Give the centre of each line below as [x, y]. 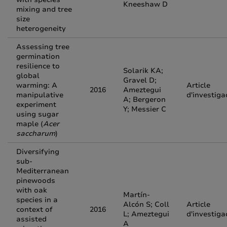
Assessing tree [43, 47]
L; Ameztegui [146, 214]
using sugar [37, 114]
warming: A [37, 85]
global [28, 76]
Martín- [137, 195]
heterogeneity [41, 29]
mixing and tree [44, 9]
